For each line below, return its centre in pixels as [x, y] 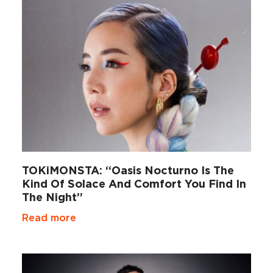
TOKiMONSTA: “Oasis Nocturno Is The [128, 170]
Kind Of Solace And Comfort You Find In [134, 183]
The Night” [52, 197]
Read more [49, 217]
